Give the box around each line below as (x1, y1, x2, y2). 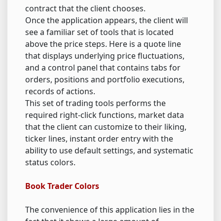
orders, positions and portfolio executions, (25, 74, 184, 85)
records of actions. (25, 85, 95, 97)
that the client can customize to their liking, (25, 121, 186, 132)
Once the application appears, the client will (25, 14, 188, 26)
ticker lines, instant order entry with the (25, 133, 173, 144)
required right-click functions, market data (25, 109, 184, 120)
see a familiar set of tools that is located (25, 26, 174, 37)
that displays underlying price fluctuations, (25, 50, 184, 61)
